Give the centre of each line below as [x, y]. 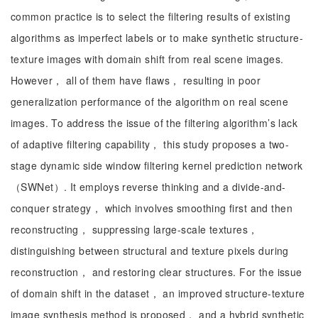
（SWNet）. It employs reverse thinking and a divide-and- [148, 187]
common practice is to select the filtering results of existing [151, 16]
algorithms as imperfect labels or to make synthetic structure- [157, 38]
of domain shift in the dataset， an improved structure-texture [158, 293]
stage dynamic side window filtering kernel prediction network [157, 165]
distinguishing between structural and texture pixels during [150, 251]
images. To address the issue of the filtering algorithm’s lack [154, 123]
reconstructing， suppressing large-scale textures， [135, 229]
